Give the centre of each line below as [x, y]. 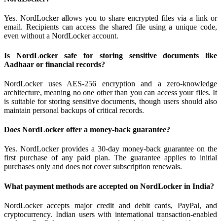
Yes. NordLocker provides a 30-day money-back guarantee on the [110, 149]
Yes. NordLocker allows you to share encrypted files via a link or [110, 18]
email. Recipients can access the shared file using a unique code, [110, 27]
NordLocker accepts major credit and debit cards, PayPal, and [110, 205]
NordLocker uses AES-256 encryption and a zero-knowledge [110, 83]
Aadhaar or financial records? [55, 64]
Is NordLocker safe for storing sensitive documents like [110, 55]
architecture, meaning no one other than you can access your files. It [110, 92]
